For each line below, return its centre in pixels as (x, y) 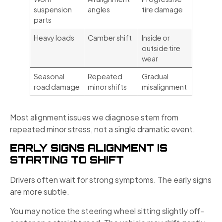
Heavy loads (54, 37)
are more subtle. (40, 192)
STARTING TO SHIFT (67, 160)
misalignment (165, 86)
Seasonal (49, 76)
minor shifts (108, 86)
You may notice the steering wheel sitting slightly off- (107, 211)
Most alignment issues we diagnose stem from (94, 117)
